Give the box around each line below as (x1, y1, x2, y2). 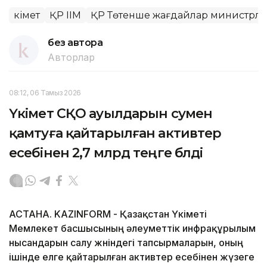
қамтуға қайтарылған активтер (9, 125, 222, 141)
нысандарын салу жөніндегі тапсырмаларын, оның (9, 236, 243, 249)
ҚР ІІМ (49, 9, 81, 21)
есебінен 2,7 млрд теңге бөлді (9, 144, 203, 161)
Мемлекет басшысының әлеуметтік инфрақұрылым (9, 222, 256, 234)
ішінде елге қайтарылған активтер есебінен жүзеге (9, 250, 254, 263)
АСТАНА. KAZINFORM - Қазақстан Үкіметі (9, 207, 207, 220)
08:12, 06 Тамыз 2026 (9, 88, 81, 97)
